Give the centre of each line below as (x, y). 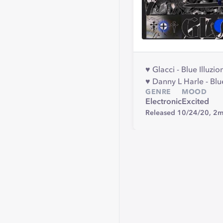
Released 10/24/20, (179, 113)
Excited (195, 102)
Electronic (164, 102)
